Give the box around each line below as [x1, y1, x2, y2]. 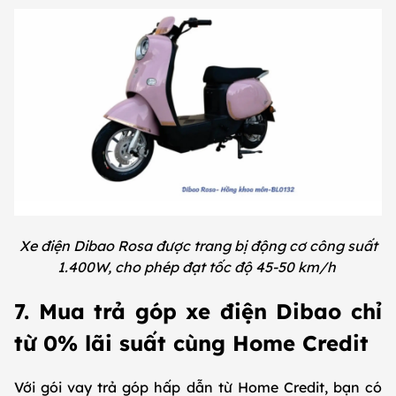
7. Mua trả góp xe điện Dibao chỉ [14, 297, 382, 324]
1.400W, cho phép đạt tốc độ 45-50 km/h [57, 258, 339, 277]
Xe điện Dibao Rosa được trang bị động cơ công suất [19, 237, 377, 255]
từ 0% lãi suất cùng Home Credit [14, 329, 376, 356]
